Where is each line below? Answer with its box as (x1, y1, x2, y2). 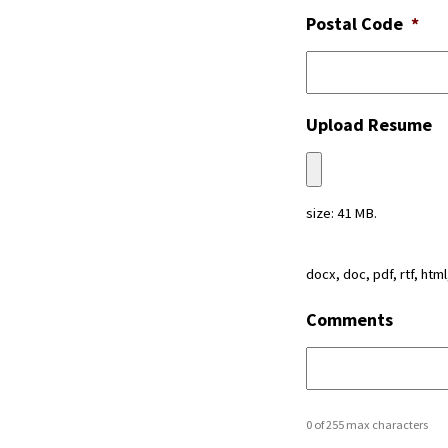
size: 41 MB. (306, 204, 377, 222)
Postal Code (306, 12, 403, 35)
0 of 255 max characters (306, 417, 428, 432)
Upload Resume (306, 113, 432, 136)
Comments (306, 308, 393, 331)
